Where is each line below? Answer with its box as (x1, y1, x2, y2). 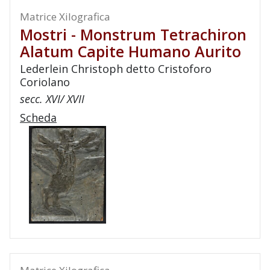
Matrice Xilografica (20, 10, 110, 24)
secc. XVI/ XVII (20, 92, 84, 106)
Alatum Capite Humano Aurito (20, 41, 241, 61)
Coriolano (20, 75, 70, 89)
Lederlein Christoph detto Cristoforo (20, 61, 212, 76)
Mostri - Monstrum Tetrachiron (20, 24, 246, 45)
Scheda (20, 110, 57, 125)
